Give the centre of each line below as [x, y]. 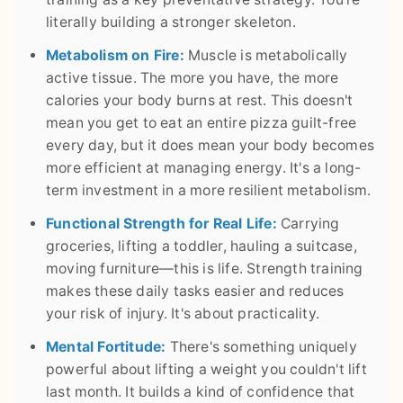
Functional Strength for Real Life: [161, 224]
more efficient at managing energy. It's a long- [204, 168]
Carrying [308, 224]
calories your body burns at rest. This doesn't [200, 101]
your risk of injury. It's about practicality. [183, 314]
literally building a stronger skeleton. [171, 22]
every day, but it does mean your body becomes [210, 146]
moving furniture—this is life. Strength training [205, 269]
